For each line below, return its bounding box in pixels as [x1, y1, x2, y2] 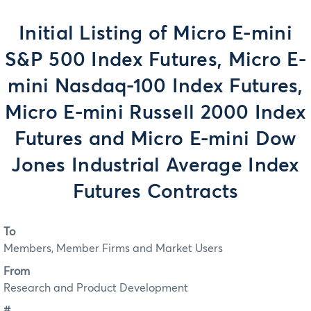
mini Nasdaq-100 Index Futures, [8, 77, 303, 96]
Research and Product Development [3, 282, 188, 294]
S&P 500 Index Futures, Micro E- [5, 51, 306, 70]
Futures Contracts [72, 183, 239, 202]
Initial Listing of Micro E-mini [19, 24, 292, 44]
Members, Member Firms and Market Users [3, 243, 223, 255]
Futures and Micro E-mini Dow [14, 130, 297, 149]
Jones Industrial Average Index [11, 156, 300, 176]
